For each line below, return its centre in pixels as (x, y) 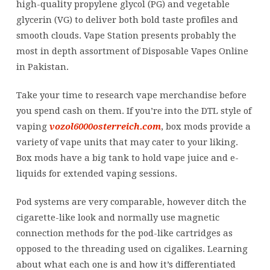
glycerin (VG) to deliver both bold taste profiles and (127, 20)
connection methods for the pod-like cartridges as (124, 233)
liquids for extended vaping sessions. (96, 173)
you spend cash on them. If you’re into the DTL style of (133, 111)
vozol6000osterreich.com (105, 126)
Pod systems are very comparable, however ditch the (131, 202)
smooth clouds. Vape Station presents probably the (126, 35)
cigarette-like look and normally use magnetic (118, 217)
